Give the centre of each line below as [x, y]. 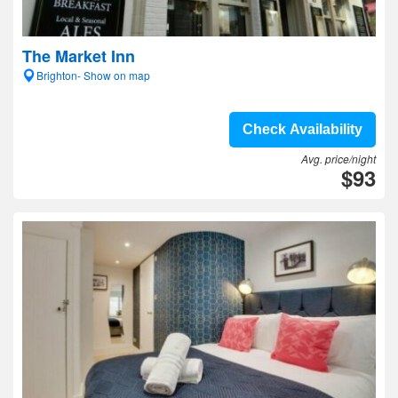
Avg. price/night [338, 159]
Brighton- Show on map [93, 75]
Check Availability [302, 129]
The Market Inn [79, 56]
